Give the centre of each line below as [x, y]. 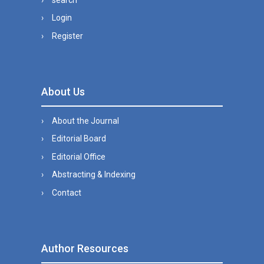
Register [67, 36]
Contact [66, 192]
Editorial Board [79, 139]
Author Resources [85, 248]
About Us [63, 91]
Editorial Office [78, 156]
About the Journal [85, 121]
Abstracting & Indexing [93, 175]
